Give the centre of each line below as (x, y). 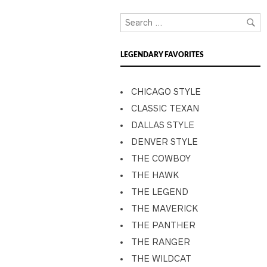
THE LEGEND (160, 192)
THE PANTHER (163, 225)
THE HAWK (155, 175)
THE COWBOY (161, 159)
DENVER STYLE (164, 142)
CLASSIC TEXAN (165, 108)
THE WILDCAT (161, 259)
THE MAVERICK (164, 209)
